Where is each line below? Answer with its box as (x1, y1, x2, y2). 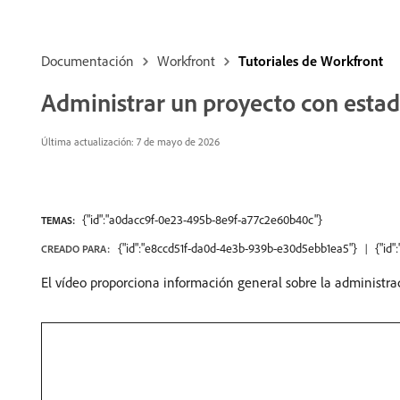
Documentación (41, 52, 134, 70)
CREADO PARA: (41, 242, 110, 255)
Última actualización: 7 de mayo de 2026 (41, 135, 220, 148)
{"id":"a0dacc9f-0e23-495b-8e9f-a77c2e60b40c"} (82, 212, 322, 228)
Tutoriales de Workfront (238, 52, 383, 70)
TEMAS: (41, 213, 75, 227)
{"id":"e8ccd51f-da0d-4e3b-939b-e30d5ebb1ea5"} (118, 240, 357, 256)
